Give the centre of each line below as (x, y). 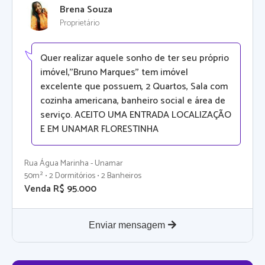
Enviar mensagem (127, 225)
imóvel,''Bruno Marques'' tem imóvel (114, 73)
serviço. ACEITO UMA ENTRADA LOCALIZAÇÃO (136, 115)
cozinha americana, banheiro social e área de (133, 101)
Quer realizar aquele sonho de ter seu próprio (135, 59)
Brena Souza (86, 9)
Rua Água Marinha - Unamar (74, 164)
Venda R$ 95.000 (60, 189)
